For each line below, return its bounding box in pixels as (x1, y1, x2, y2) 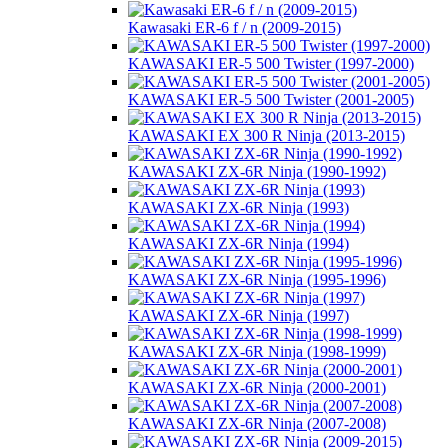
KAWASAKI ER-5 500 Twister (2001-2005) (128, 90, 414, 108)
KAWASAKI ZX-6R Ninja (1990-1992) (128, 162, 386, 180)
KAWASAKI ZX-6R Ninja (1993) (128, 198, 349, 216)
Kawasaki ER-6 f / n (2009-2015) (128, 18, 341, 36)
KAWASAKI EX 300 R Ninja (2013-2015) (128, 126, 405, 144)
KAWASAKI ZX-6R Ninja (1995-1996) (128, 270, 386, 288)
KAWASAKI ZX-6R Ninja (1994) (128, 234, 349, 252)
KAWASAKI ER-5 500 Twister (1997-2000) (128, 54, 414, 72)
